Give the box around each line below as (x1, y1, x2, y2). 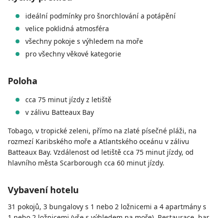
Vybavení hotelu (8, 184, 79, 196)
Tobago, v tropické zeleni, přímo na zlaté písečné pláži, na (8, 126, 197, 136)
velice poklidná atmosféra (25, 24, 109, 34)
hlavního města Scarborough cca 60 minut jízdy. (8, 158, 164, 168)
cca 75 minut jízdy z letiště (25, 95, 111, 105)
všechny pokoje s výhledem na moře (25, 36, 143, 46)
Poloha (8, 75, 37, 87)
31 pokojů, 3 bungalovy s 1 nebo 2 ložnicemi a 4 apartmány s (8, 202, 206, 212)
